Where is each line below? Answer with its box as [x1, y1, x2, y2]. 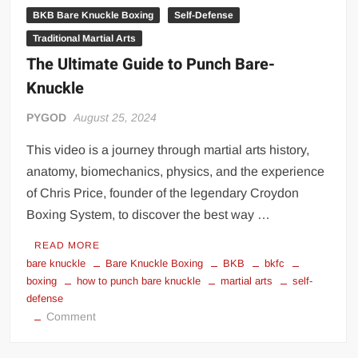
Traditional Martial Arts [33, 32, 137, 44]
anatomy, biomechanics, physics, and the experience [26, 164, 325, 178]
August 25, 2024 [74, 110, 157, 124]
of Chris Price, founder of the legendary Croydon [26, 185, 300, 200]
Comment [46, 309, 97, 323]
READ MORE [34, 239, 101, 251]
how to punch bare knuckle [77, 274, 201, 287]
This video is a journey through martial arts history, [26, 142, 310, 157]
